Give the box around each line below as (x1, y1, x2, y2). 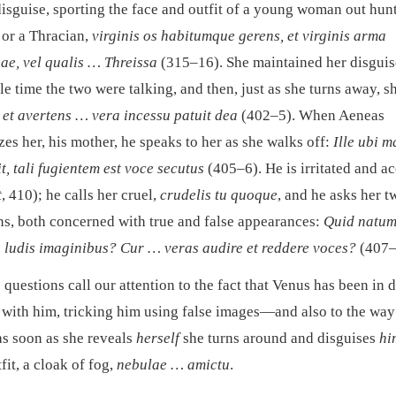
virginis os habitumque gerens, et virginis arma (92, 27, 386, 45)
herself (136, 330, 179, 347)
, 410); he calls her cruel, (2, 187, 160, 204)
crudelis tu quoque (160, 187, 278, 204)
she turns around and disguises (179, 330, 379, 347)
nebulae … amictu (117, 356, 230, 374)
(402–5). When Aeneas (238, 107, 385, 125)
